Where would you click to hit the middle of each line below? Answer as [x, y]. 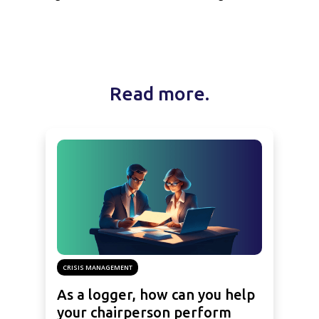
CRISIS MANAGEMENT [98, 268]
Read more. [159, 93]
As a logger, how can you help [156, 294]
